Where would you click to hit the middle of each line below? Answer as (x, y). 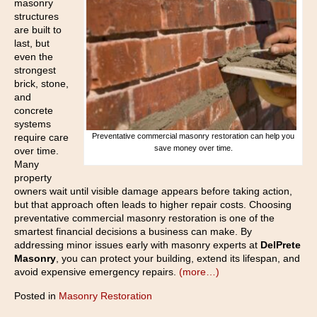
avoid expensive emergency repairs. (95, 272)
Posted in (36, 296)
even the (34, 57)
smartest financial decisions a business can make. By (133, 232)
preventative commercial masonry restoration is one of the (144, 218)
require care (41, 138)
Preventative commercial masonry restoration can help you (193, 136)
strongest (35, 70)
